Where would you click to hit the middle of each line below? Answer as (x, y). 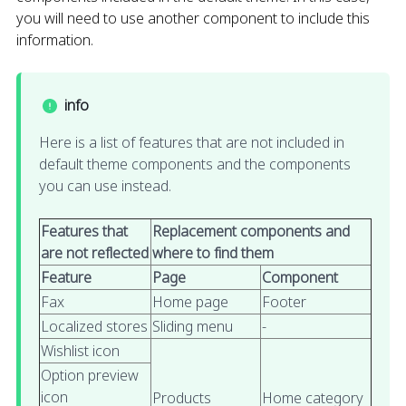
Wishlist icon (80, 351)
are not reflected (95, 253)
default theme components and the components (195, 164)
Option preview (90, 376)
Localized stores (94, 327)
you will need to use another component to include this (193, 18)
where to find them (213, 253)
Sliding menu (193, 327)
